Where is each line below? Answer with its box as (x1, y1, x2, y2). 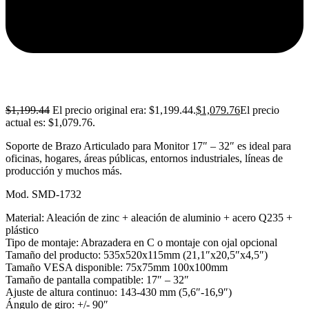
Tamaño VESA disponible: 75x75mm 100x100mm (6, 261, 228, 274)
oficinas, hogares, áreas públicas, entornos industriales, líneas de (6, 152, 283, 165)
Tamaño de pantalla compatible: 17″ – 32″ (6, 274, 189, 286)
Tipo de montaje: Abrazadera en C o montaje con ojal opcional (6, 237, 277, 249)
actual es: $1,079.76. (6, 117, 95, 129)
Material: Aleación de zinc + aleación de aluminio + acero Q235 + (6, 212, 292, 224)
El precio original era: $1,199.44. (52, 104, 196, 117)
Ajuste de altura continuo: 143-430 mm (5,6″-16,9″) (6, 286, 232, 299)
